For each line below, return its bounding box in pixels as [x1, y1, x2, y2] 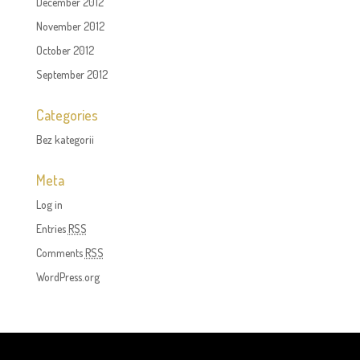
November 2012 [35, 18, 104, 33]
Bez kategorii [35, 132, 94, 146]
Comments [35, 245, 85, 260]
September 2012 [35, 67, 108, 81]
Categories [35, 105, 98, 124]
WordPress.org [35, 269, 100, 284]
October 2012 [35, 43, 94, 57]
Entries [35, 221, 68, 235]
